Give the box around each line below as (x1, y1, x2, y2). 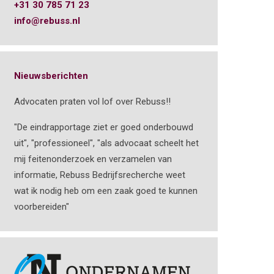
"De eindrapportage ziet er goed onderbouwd (13, 122, 193, 133)
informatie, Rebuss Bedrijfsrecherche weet (13, 169, 185, 180)
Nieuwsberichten (13, 70, 88, 81)
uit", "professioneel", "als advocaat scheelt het (13, 138, 199, 149)
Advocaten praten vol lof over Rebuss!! (13, 96, 171, 107)
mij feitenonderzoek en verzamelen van (13, 154, 172, 165)
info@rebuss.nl (13, 15, 80, 26)
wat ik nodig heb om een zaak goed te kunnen (13, 185, 198, 196)
